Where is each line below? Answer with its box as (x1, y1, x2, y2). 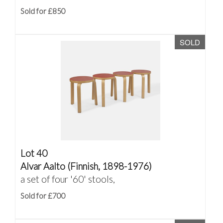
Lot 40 (20, 147, 47, 159)
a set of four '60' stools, (20, 173, 115, 185)
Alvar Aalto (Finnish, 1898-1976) (20, 160, 152, 172)
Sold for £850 (20, 6, 66, 15)
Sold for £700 (20, 191, 66, 200)
